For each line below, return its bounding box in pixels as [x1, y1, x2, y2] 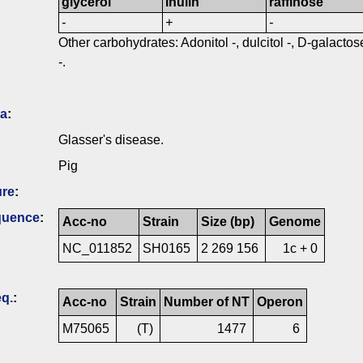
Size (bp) [201, 215, 254, 229]
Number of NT [164, 295, 250, 310]
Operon [257, 295, 303, 310]
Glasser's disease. [58, 133, 164, 147]
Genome [269, 215, 321, 229]
